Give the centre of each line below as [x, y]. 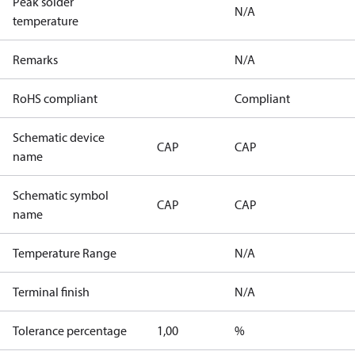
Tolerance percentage [70, 330]
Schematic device [59, 137]
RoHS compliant [55, 98]
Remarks [35, 59]
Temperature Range [65, 253]
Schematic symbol [61, 195]
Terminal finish [51, 292]
